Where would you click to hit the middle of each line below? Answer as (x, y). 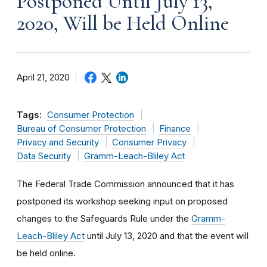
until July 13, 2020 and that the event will (167, 235)
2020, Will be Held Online (123, 23)
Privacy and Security (58, 142)
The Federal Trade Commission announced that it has (125, 184)
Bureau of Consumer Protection (81, 128)
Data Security (44, 156)
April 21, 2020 (43, 77)
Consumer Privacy (149, 142)
